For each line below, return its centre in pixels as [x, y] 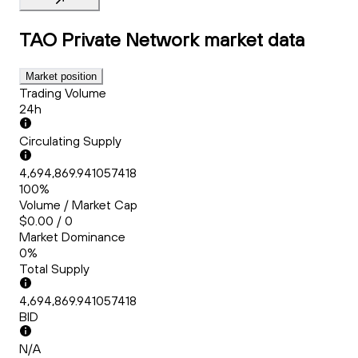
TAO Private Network [109, 40]
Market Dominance [72, 237]
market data [254, 40]
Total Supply [54, 269]
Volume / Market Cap [78, 205]
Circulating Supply [70, 141]
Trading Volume [63, 93]
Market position [61, 77]
